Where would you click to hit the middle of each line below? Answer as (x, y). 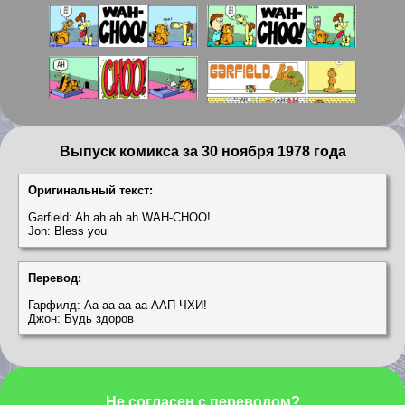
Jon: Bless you (67, 231)
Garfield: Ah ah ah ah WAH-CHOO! (119, 217)
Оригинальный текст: (90, 190)
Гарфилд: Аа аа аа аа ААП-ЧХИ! (118, 305)
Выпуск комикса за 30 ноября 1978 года (202, 151)
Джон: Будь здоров (81, 318)
